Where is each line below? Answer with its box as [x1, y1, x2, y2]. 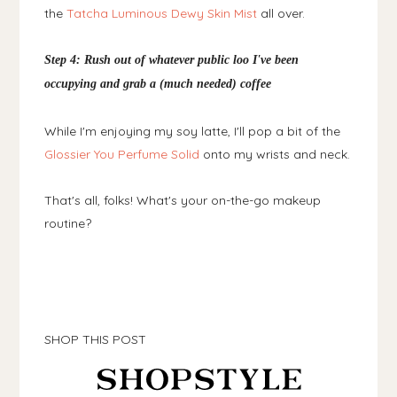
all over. [257, 4, 306, 21]
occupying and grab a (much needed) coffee [44, 76, 272, 90]
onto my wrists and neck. [199, 145, 351, 162]
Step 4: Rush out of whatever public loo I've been [44, 52, 300, 66]
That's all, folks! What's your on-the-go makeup [44, 191, 322, 208]
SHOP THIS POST [44, 331, 147, 347]
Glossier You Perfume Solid [44, 145, 200, 162]
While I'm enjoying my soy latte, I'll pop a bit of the [44, 122, 341, 139]
